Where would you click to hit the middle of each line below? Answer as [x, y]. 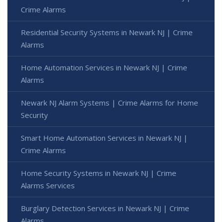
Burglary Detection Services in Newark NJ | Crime [105, 208]
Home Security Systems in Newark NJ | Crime [99, 173]
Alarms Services [48, 185]
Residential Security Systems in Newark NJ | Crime [107, 32]
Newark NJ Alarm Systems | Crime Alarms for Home [110, 102]
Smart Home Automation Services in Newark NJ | [104, 138]
